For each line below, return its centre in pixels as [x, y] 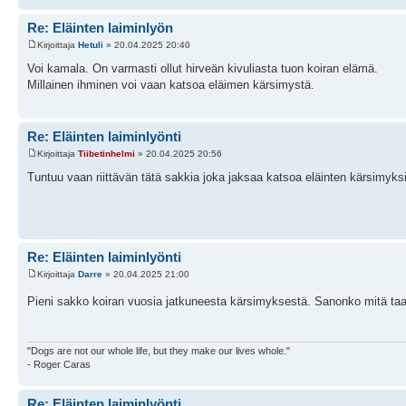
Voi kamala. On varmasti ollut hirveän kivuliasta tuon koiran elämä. [203, 69]
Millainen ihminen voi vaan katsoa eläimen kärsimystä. [171, 85]
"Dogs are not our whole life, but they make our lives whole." [159, 350]
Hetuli [91, 45]
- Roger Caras [59, 364]
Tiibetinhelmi [106, 154]
